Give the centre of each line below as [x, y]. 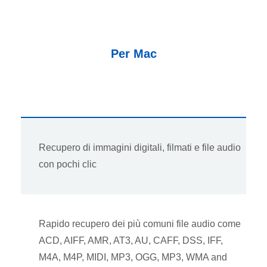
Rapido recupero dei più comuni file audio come [140, 224]
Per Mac [133, 54]
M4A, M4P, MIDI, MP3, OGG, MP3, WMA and [133, 257]
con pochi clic [68, 164]
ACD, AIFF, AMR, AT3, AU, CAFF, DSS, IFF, [131, 241]
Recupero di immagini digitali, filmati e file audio [140, 148]
